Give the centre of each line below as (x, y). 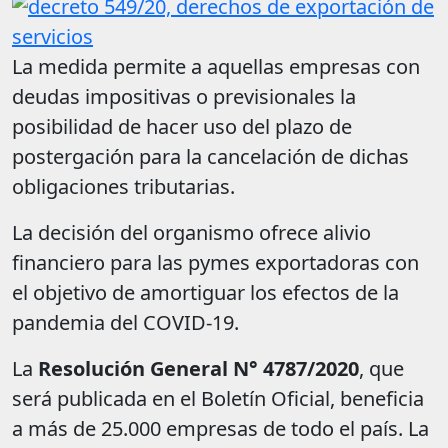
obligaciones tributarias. (123, 187)
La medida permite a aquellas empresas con (216, 67)
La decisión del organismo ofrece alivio (191, 233)
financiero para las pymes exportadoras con (215, 263)
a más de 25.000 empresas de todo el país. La (220, 429)
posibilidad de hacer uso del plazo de (182, 127)
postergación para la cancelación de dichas (210, 157)
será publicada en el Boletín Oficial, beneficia (218, 399)
